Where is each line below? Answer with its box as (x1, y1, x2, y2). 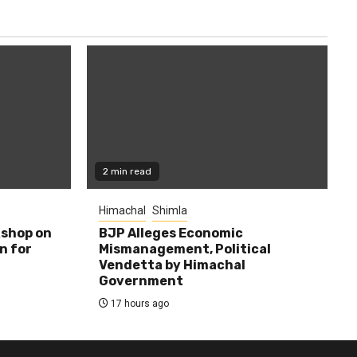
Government (98, 273, 183, 288)
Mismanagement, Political (98, 241, 271, 257)
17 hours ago (108, 298, 169, 309)
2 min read (102, 166, 151, 177)
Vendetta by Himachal (98, 257, 245, 273)
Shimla (151, 204, 187, 217)
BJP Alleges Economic (98, 226, 243, 241)
